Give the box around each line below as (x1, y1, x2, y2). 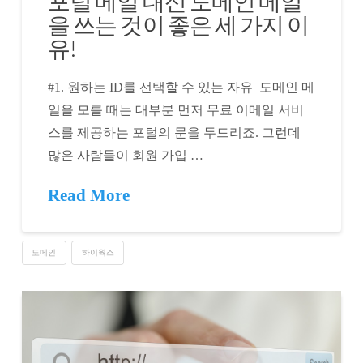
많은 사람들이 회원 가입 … (48, 148, 204, 163)
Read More (48, 186, 130, 205)
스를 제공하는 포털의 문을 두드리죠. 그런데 (48, 126, 301, 140)
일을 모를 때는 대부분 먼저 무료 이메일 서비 (48, 103, 305, 117)
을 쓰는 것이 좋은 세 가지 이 (48, 11, 309, 39)
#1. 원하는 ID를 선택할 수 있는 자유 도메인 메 (48, 80, 315, 95)
